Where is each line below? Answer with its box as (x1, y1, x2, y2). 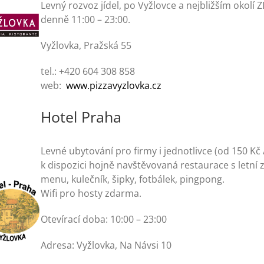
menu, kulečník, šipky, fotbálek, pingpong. (41, 173, 225, 186)
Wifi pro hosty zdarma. (41, 187, 142, 200)
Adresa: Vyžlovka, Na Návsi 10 (41, 239, 172, 252)
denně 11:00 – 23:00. (41, 13, 131, 26)
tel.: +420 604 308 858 (41, 65, 136, 78)
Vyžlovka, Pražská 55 (41, 39, 132, 52)
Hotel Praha (41, 106, 122, 127)
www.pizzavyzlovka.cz (66, 79, 162, 92)
